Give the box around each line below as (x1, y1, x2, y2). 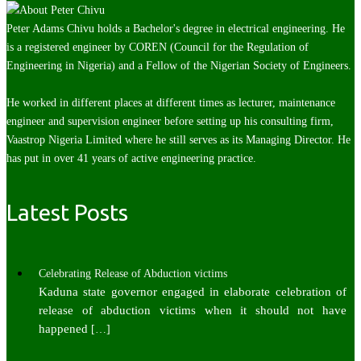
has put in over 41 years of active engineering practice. (6, 152, 256, 165)
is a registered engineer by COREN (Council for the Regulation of (6, 41, 309, 54)
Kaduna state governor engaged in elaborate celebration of (39, 284, 346, 298)
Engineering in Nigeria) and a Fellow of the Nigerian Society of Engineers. (6, 60, 351, 73)
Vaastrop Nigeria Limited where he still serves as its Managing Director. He (6, 134, 351, 147)
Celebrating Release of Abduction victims (39, 267, 227, 280)
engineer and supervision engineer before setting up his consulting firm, (6, 115, 334, 128)
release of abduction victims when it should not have (39, 303, 346, 317)
